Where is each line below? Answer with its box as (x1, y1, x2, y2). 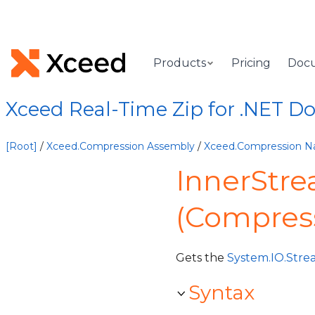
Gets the (176, 251, 227, 264)
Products (153, 56, 207, 70)
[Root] (6, 140, 37, 153)
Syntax (188, 281, 255, 304)
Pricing (231, 56, 271, 70)
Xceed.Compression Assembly (46, 140, 195, 153)
